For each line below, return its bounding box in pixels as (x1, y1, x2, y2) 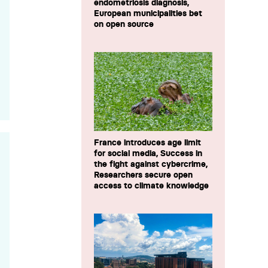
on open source (94, 19, 154, 30)
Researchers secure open (94, 169, 193, 181)
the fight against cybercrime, (94, 159, 208, 170)
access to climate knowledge (94, 180, 209, 191)
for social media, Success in (94, 148, 202, 159)
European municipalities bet (94, 8, 202, 19)
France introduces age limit (94, 137, 201, 148)
